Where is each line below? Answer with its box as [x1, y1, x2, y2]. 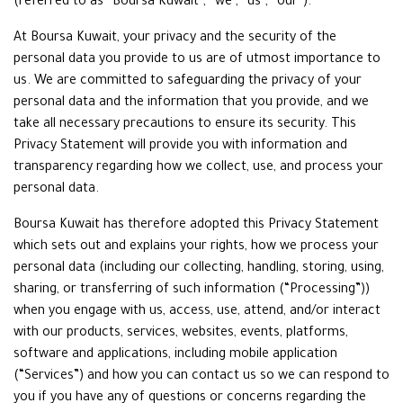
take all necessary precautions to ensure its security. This [13, 118, 356, 132]
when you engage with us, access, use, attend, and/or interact [13, 305, 381, 319]
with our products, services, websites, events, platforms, [13, 327, 348, 341]
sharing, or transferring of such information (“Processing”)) [13, 283, 370, 298]
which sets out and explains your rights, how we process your [13, 240, 379, 255]
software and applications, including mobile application [13, 348, 337, 363]
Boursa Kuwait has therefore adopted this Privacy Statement [13, 219, 379, 233]
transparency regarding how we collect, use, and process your [13, 161, 383, 175]
